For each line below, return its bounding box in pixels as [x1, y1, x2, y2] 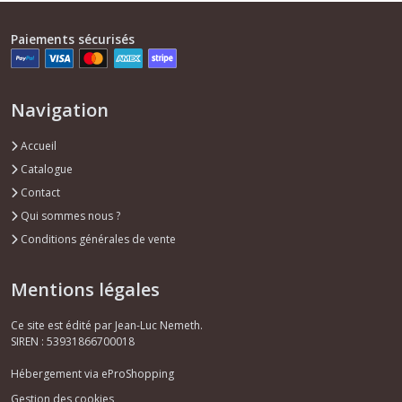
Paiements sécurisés [11, 31, 135, 48]
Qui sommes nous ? [18, 208, 120, 224]
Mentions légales [11, 277, 160, 302]
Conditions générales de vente [18, 232, 176, 248]
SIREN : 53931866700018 [11, 334, 135, 350]
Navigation [11, 98, 109, 123]
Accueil [18, 138, 57, 154]
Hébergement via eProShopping [11, 366, 174, 382]
